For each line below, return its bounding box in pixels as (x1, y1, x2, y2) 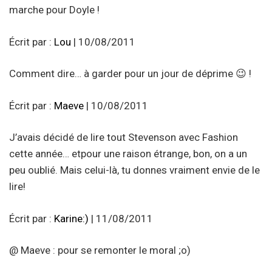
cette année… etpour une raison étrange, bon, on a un (9, 148, 247, 160)
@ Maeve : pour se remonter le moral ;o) (9, 244, 191, 257)
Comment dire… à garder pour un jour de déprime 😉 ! (9, 67, 251, 80)
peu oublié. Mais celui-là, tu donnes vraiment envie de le (9, 164, 260, 177)
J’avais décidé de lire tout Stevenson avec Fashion (9, 131, 238, 144)
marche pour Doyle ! (9, 4, 100, 16)
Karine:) (54, 212, 89, 225)
